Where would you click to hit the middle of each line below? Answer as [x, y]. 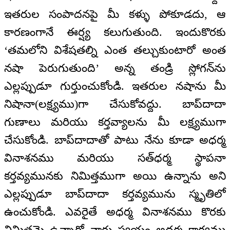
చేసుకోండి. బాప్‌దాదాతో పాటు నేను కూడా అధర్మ [115, 140]
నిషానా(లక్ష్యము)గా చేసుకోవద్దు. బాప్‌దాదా [115, 104]
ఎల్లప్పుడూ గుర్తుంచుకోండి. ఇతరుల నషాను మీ [115, 86]
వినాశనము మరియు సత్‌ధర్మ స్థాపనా [115, 158]
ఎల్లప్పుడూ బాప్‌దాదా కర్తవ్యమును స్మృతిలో [115, 194]
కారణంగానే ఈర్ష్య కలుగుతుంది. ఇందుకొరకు [115, 32]
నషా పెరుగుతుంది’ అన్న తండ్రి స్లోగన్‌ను [115, 68]
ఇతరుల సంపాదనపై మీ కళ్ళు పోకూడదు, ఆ [115, 14]
